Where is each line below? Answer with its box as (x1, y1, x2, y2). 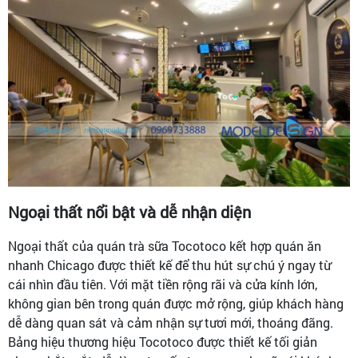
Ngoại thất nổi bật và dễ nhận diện (8, 201, 251, 222)
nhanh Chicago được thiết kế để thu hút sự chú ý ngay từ (8, 256, 331, 273)
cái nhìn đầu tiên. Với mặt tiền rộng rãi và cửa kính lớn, (8, 275, 317, 292)
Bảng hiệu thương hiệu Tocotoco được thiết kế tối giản (8, 332, 317, 350)
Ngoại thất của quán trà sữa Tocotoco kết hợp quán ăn (8, 237, 321, 254)
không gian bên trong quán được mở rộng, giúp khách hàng (8, 294, 344, 312)
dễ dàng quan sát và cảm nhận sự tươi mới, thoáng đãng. (8, 313, 333, 331)
